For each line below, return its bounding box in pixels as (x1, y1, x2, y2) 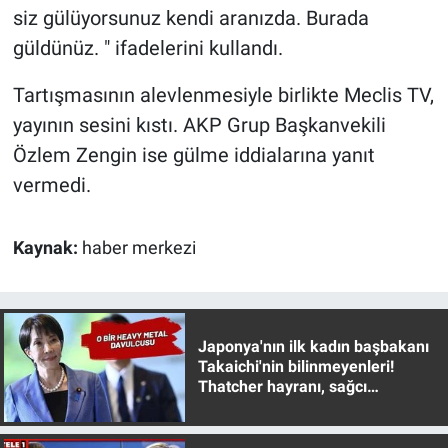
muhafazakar (197, 397, 295, 417)
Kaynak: (12, 238, 82, 259)
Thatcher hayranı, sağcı (197, 377, 367, 397)
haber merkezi (81, 238, 196, 259)
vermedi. (12, 173, 96, 198)
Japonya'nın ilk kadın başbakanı (197, 337, 429, 357)
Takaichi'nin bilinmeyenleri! (197, 357, 394, 377)
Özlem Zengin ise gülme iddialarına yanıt (12, 143, 375, 168)
